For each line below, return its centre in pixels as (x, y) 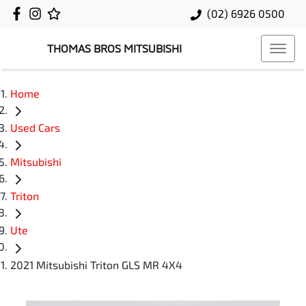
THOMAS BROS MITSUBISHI (114, 48)
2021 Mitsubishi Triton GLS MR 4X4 (96, 264)
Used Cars (35, 128)
